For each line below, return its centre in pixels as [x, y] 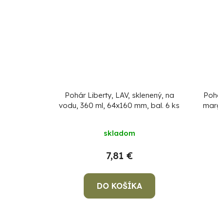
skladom [119, 133]
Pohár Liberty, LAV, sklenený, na [119, 95]
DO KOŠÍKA [119, 186]
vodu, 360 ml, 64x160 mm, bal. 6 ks [119, 105]
